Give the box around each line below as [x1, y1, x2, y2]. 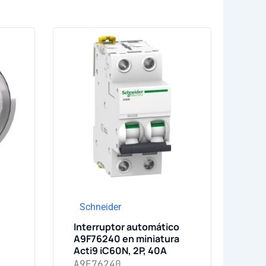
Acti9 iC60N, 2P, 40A [73, 244, 167, 257]
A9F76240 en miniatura [73, 232, 179, 245]
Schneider [79, 201, 121, 213]
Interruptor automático [73, 220, 179, 233]
